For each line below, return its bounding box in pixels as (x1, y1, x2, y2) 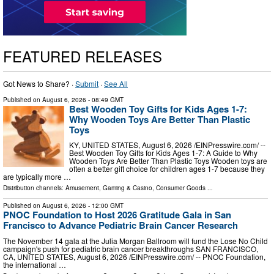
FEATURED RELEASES (3, 45, 162, 67)
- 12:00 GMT (86, 201, 124, 210)
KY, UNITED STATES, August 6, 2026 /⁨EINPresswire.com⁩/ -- (69, 139, 265, 150)
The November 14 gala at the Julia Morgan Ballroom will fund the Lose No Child (3, 235, 268, 246)
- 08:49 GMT (86, 95, 124, 104)
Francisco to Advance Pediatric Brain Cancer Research (3, 218, 238, 232)
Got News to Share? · (3, 78, 75, 89)
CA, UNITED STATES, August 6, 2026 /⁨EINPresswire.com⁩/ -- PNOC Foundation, (3, 251, 265, 262)
